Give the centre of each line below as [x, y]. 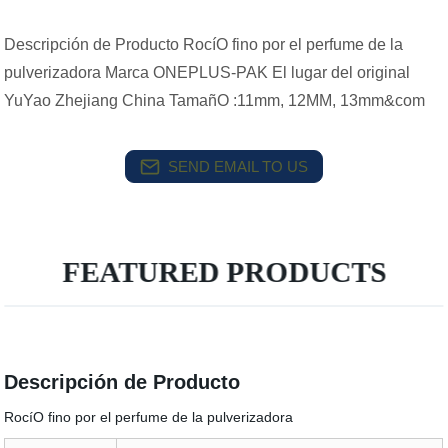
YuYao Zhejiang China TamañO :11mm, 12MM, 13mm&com [215, 100]
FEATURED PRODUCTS [224, 272]
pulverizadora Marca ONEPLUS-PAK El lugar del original [207, 72]
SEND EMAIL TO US [238, 166]
